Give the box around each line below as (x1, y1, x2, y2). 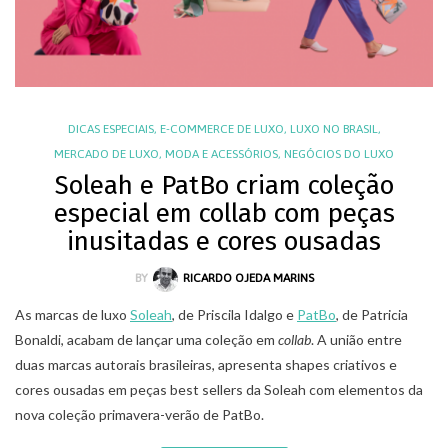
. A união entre (311, 330, 402, 348)
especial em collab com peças (53, 198, 395, 230)
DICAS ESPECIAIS (67, 122, 154, 137)
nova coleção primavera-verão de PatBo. (15, 405, 264, 423)
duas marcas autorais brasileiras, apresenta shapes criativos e (15, 355, 397, 373)
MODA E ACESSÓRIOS (165, 147, 278, 162)
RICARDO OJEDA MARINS (182, 271, 314, 286)
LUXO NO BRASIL (289, 122, 378, 137)
